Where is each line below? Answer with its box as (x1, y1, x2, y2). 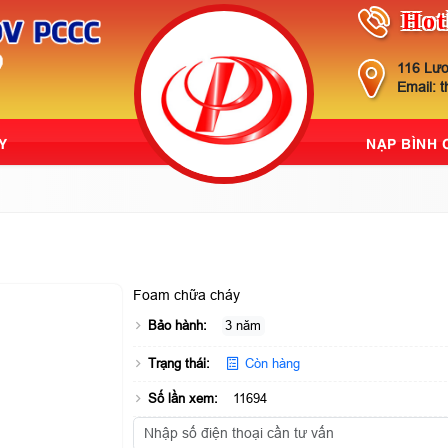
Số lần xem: (147, 391, 218, 407)
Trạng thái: (147, 356, 210, 372)
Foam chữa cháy (132, 287, 240, 304)
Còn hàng (241, 356, 300, 372)
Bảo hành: (147, 318, 207, 334)
